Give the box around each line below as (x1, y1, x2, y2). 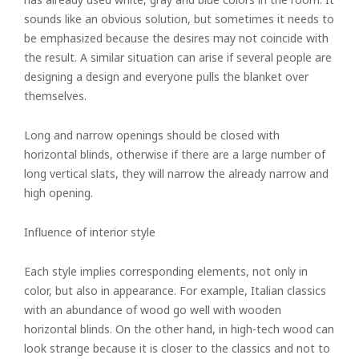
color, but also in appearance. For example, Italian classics (24, 283, 326, 298)
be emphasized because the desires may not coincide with (24, 30, 329, 46)
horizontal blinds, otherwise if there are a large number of (24, 147, 325, 162)
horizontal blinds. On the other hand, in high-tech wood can (24, 321, 334, 337)
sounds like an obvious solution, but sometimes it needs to (24, 11, 334, 26)
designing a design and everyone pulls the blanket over (24, 69, 309, 84)
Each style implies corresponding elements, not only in (24, 264, 308, 279)
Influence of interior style (24, 224, 155, 240)
